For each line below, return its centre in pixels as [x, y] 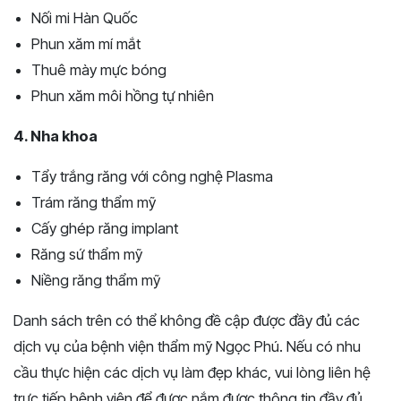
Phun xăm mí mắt [86, 43]
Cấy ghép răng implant [105, 228]
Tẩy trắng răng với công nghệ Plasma [152, 176]
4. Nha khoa [55, 136]
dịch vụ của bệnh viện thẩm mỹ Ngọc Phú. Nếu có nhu [187, 346]
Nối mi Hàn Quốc [85, 17]
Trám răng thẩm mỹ [94, 202]
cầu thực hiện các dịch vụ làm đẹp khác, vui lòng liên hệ [192, 372]
